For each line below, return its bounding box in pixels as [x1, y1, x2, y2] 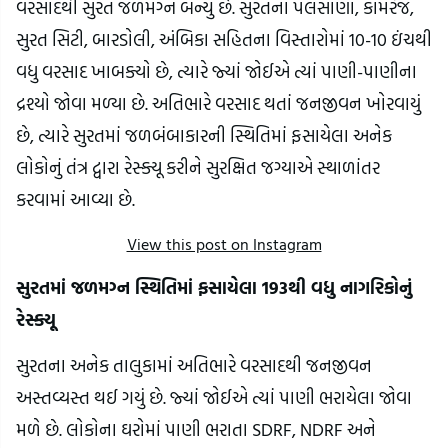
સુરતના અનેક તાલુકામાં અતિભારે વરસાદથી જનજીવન [16, 352, 372, 379]
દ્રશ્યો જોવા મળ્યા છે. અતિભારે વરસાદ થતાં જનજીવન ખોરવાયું [16, 90, 421, 117]
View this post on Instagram [126, 232, 322, 256]
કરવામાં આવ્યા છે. [16, 186, 135, 213]
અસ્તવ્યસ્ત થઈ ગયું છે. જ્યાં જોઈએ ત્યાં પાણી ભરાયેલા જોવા [16, 384, 412, 411]
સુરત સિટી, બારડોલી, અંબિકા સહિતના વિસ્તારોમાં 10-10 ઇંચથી [16, 26, 432, 53]
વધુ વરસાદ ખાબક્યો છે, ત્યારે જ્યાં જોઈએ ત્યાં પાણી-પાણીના [16, 58, 417, 85]
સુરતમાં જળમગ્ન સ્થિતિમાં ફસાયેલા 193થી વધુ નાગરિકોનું [16, 274, 412, 301]
